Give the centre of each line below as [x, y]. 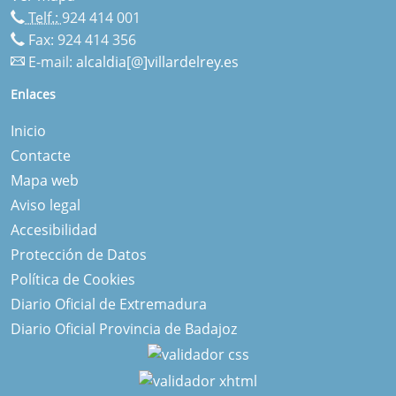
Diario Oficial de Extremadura [109, 304]
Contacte [41, 155]
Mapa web [45, 180]
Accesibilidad [54, 229]
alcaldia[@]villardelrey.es [157, 61]
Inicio [28, 130]
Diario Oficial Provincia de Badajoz [124, 328]
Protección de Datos [79, 254]
